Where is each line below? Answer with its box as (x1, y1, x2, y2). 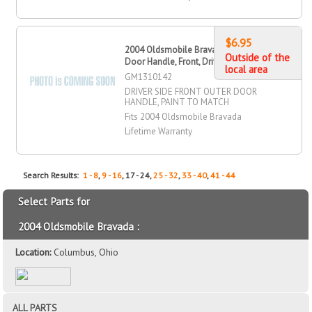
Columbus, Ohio (54, 245, 119, 258)
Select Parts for (18, 194, 91, 208)
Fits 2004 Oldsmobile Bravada (125, 110, 242, 123)
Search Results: (23, 169, 84, 180)
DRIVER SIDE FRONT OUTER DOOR (125, 85, 258, 97)
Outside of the (224, 50, 290, 64)
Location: (15, 245, 54, 258)
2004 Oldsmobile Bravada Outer (125, 43, 253, 56)
